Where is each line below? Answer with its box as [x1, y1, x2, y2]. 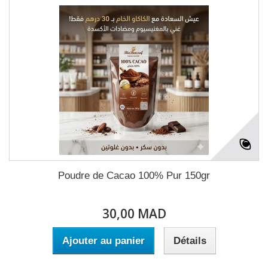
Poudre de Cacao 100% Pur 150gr [58, 170, 210, 181]
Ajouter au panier [62, 235, 145, 246]
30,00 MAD [102, 205, 166, 222]
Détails [173, 235, 206, 246]
